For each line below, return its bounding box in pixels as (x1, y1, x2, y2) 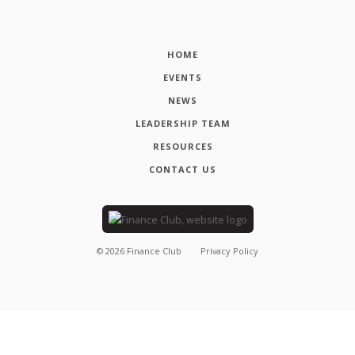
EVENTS (163, 71, 203, 83)
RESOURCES (152, 139, 213, 152)
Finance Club (127, 245, 182, 258)
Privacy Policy (200, 245, 258, 258)
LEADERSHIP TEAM (135, 116, 231, 129)
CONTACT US (149, 162, 217, 175)
